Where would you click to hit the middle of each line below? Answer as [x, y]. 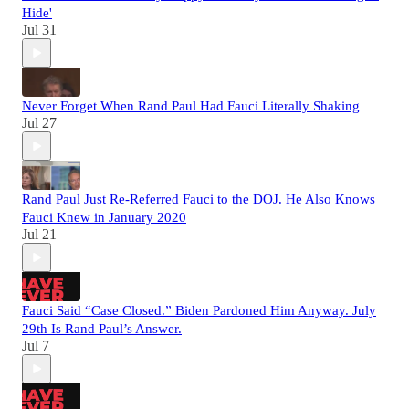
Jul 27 [39, 123]
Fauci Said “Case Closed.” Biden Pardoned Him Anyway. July [199, 311]
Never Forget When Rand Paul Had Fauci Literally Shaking [191, 106]
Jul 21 [39, 235]
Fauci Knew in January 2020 [104, 218]
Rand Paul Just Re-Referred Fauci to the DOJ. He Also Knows [199, 199]
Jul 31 [39, 30]
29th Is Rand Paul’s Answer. [102, 329]
